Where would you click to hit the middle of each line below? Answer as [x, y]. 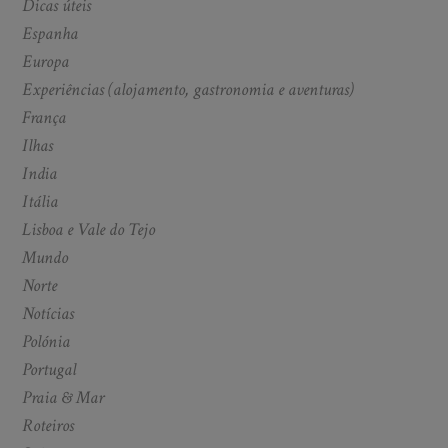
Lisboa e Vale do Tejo [89, 229]
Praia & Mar [63, 397]
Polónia [46, 341]
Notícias [48, 313]
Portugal [49, 369]
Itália [40, 201]
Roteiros [48, 425]
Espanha [50, 33]
